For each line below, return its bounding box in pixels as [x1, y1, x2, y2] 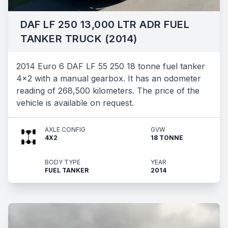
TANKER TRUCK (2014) [20, 33, 137, 45]
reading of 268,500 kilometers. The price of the [16, 85, 199, 96]
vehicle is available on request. [16, 98, 134, 108]
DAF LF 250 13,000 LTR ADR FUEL [20, 18, 189, 31]
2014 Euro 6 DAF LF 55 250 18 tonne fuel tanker [16, 61, 205, 71]
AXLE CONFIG [45, 126, 85, 133]
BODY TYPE [45, 158, 80, 166]
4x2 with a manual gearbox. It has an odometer [16, 73, 201, 83]
